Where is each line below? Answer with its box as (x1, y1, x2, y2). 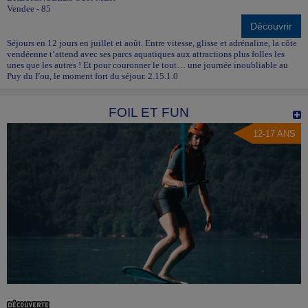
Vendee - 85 (7, 3, 51, 14)
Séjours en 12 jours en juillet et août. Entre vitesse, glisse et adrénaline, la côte (7, 38, 297, 49)
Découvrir (250, 21, 292, 32)
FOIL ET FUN (109, 105, 189, 120)
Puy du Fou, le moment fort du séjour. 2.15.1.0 (7, 71, 178, 82)
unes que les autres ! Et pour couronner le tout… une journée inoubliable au (7, 60, 288, 71)
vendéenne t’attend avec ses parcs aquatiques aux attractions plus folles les (7, 49, 285, 60)
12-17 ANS (253, 129, 296, 140)
